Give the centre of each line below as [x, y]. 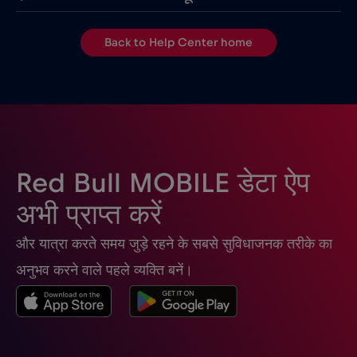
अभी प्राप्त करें [89, 216]
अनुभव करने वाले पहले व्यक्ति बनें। [104, 271]
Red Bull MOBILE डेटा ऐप [163, 184]
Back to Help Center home [178, 43]
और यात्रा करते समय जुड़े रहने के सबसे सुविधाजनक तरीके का [174, 245]
